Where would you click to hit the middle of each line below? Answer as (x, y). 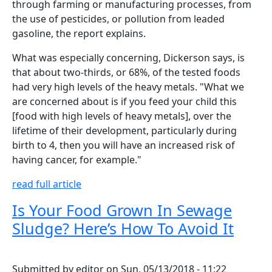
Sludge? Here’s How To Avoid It (123, 228)
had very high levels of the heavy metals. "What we (128, 87)
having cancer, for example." (77, 159)
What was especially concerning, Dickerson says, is (128, 57)
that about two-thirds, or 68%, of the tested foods (126, 72)
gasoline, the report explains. (79, 33)
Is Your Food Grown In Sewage (122, 210)
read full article (47, 184)
